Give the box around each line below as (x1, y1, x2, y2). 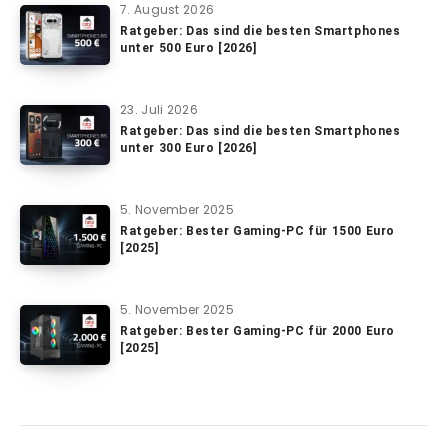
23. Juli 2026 (120, 100, 198, 118)
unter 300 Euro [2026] (120, 140, 257, 155)
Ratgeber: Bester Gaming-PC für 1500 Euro (120, 223, 396, 238)
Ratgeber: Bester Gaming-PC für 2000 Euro (120, 323, 396, 338)
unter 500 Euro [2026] (120, 40, 257, 55)
